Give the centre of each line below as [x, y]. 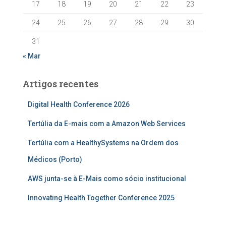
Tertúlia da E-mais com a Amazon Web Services [107, 124]
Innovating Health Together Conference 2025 [101, 198]
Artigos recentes [61, 84]
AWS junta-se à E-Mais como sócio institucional [107, 179]
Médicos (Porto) [55, 159]
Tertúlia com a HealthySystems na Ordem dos [103, 143]
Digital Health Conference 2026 [79, 104]
